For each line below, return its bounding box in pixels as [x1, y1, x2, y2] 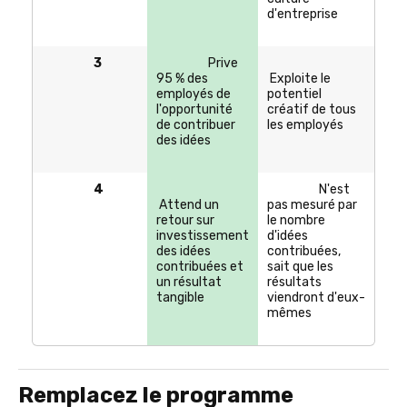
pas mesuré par [267, 197, 357, 213]
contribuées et [156, 259, 243, 275]
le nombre [267, 213, 325, 229]
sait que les [267, 259, 333, 275]
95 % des [156, 71, 208, 87]
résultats [267, 274, 322, 291]
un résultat [156, 274, 222, 291]
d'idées [267, 228, 308, 244]
